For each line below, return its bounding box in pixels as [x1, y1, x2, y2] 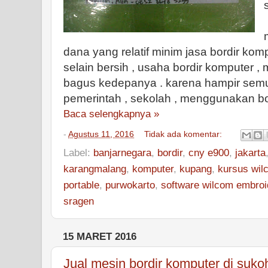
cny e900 [188, 146, 229, 159]
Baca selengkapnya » [63, 108, 159, 120]
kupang [179, 162, 212, 175]
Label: [63, 146, 93, 159]
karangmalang [63, 162, 126, 175]
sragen [63, 194, 94, 207]
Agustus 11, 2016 [68, 129, 134, 139]
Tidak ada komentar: [144, 129, 225, 139]
